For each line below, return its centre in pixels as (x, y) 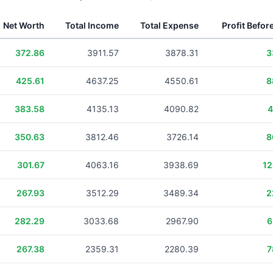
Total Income (92, 25)
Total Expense (169, 25)
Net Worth (24, 25)
